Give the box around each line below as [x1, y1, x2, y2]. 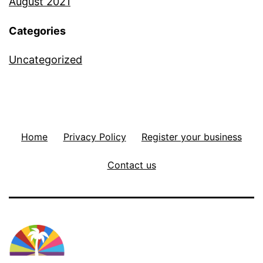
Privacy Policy [63, 130, 126, 143]
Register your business [141, 130, 242, 143]
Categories [9, 24, 66, 37]
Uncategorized [9, 53, 82, 66]
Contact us [107, 159, 156, 171]
